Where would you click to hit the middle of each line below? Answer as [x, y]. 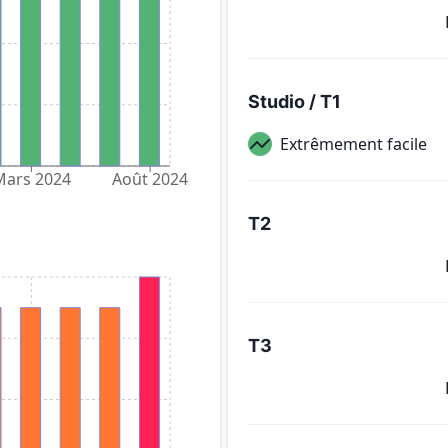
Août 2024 [150, 179]
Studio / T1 [294, 101]
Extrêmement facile [353, 143]
